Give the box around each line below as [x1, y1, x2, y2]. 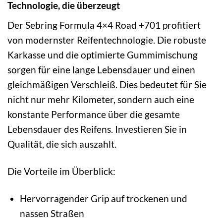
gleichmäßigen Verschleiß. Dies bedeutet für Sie [7, 79, 207, 91]
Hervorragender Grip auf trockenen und [19, 192, 187, 204]
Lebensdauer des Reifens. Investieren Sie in [7, 123, 187, 135]
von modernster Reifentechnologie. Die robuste [7, 34, 206, 46]
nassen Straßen [19, 207, 84, 219]
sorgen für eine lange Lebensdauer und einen [7, 64, 195, 76]
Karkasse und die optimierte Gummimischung [7, 49, 198, 61]
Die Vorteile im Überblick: [7, 166, 115, 177]
